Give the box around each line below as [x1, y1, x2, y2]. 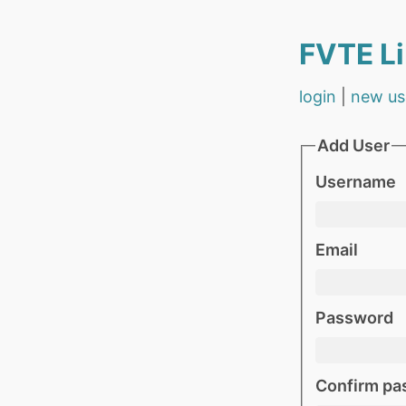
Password [314, 308, 393, 328]
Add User [316, 136, 390, 155]
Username [314, 172, 396, 192]
